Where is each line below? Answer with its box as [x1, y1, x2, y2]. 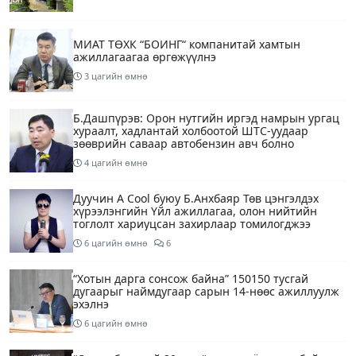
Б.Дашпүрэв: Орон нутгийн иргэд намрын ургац [73, 110, 339, 126]
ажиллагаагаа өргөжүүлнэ [73, 49, 216, 65]
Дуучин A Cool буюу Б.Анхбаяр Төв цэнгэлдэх [73, 191, 319, 207]
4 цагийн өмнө [84, 157, 148, 169]
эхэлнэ [73, 296, 109, 312]
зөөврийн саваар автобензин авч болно [73, 136, 294, 152]
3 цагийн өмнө [84, 70, 148, 83]
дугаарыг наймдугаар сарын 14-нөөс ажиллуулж [73, 284, 339, 300]
